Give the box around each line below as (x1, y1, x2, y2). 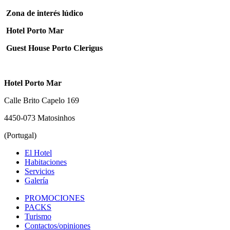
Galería (25, 176, 48, 185)
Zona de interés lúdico (6, 9, 83, 18)
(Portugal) (4, 131, 36, 140)
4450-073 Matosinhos (4, 113, 75, 123)
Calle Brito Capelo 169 (4, 96, 79, 105)
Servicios (25, 167, 54, 176)
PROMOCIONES (25, 194, 85, 203)
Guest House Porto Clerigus (6, 44, 103, 53)
